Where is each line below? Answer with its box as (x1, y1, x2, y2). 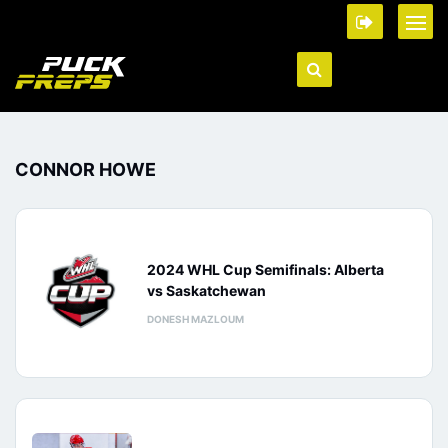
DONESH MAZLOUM (147, 313, 244, 325)
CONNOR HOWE (15, 159, 156, 180)
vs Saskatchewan (147, 282, 266, 299)
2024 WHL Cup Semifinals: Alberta (147, 261, 384, 278)
